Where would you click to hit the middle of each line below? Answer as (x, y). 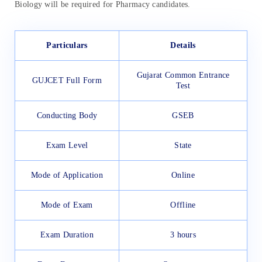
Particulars (67, 45)
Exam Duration (67, 235)
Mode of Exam (67, 205)
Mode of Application (67, 175)
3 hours (183, 235)
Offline (183, 205)
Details (183, 45)
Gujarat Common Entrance (183, 75)
